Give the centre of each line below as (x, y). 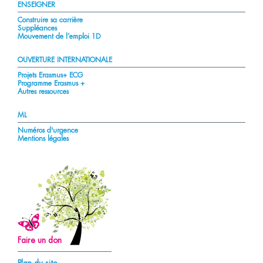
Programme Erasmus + (51, 83)
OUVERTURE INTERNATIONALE (65, 60)
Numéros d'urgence (48, 130)
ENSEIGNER (36, 5)
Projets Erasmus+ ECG (50, 75)
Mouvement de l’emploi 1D (59, 36)
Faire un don (39, 240)
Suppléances (37, 28)
